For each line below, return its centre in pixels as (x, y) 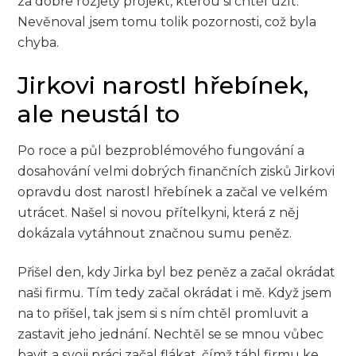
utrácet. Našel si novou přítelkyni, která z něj (159, 212)
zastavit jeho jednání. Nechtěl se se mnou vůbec (171, 334)
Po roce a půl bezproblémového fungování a (161, 150)
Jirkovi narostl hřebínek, (163, 85)
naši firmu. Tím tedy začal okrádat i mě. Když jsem (175, 292)
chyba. (39, 43)
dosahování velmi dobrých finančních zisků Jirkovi (176, 171)
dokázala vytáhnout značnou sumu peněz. (155, 233)
